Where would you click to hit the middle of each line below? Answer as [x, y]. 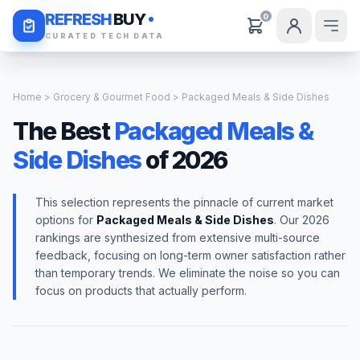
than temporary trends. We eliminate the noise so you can [188, 273]
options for [66, 220]
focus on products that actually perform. [141, 290]
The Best [63, 131]
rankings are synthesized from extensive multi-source [178, 237]
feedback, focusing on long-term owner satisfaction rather [190, 255]
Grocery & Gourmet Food [112, 97]
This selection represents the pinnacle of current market [184, 202]
